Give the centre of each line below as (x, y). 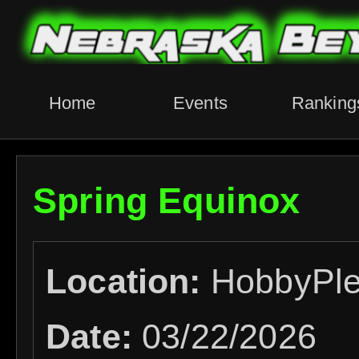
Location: (128, 281)
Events (200, 103)
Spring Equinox (167, 201)
